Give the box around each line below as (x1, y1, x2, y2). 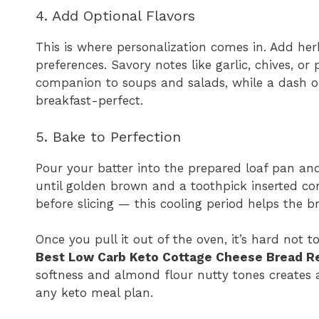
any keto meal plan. (36, 286, 153, 300)
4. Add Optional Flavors (36, 7, 195, 25)
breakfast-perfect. (36, 93, 143, 108)
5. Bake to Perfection (36, 127, 181, 145)
